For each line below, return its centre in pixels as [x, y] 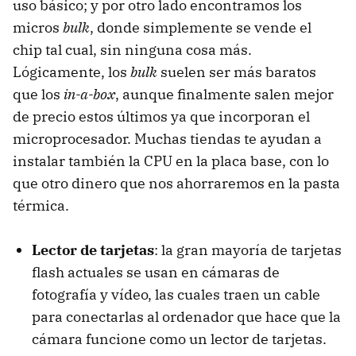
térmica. [41, 206]
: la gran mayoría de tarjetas [248, 250]
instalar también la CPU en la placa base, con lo [171, 161]
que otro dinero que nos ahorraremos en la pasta [176, 184]
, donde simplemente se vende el [201, 28]
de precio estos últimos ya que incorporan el [161, 117]
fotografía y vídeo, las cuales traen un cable [176, 295]
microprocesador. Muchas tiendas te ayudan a [167, 139]
